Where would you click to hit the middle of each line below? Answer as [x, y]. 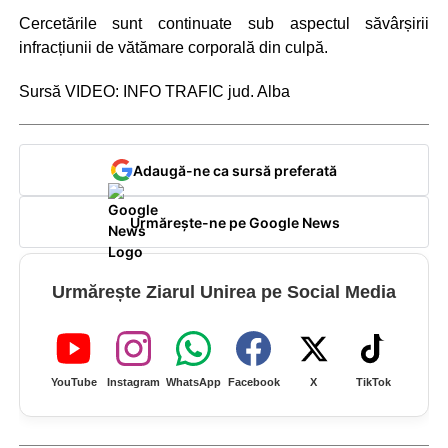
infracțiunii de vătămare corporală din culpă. [173, 47]
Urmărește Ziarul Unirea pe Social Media [223, 292]
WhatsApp [194, 382]
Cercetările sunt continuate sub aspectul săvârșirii [224, 23]
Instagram [134, 382]
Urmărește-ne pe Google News [234, 222]
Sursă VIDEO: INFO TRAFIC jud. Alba [154, 91]
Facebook [253, 382]
